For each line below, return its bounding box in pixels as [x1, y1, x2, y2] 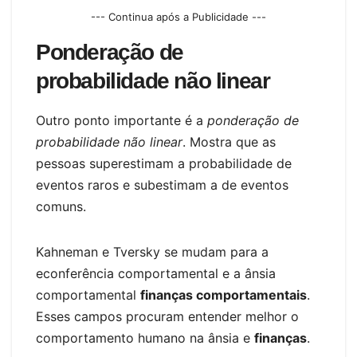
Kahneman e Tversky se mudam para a [36, 244, 269, 261]
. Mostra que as [182, 134, 276, 151]
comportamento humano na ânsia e [36, 330, 254, 347]
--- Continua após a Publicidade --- [91, 10, 266, 24]
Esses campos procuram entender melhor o [36, 308, 299, 325]
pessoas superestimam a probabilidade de [36, 155, 292, 172]
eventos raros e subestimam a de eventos [36, 177, 288, 194]
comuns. [36, 198, 86, 215]
